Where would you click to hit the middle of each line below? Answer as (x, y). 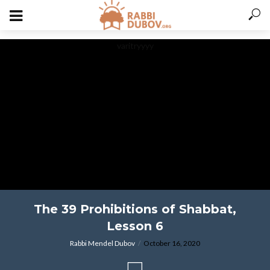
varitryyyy (135, 46)
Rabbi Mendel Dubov (102, 243)
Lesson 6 (135, 226)
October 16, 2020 (172, 243)
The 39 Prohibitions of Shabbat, (135, 209)
